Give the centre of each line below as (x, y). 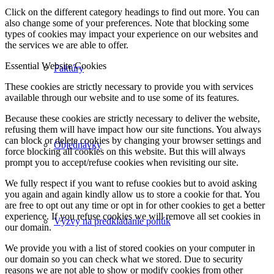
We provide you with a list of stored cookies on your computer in (130, 248)
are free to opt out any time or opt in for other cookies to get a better (135, 206)
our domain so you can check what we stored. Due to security (124, 259)
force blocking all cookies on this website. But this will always (125, 152)
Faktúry (69, 68)
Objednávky (78, 145)
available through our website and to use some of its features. (122, 98)
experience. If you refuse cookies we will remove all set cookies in (133, 217)
